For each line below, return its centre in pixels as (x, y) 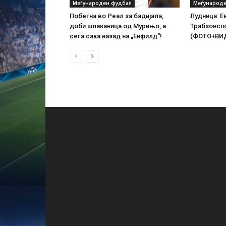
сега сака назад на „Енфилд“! (116, 36)
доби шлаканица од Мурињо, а (118, 26)
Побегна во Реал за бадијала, (117, 16)
